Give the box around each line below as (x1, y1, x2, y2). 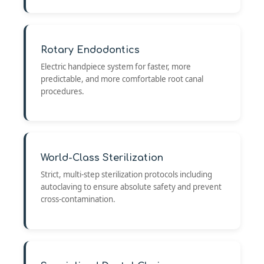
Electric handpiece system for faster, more (41, 61, 191, 72)
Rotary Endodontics (41, 44, 140, 55)
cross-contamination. (41, 194, 115, 205)
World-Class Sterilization (41, 153, 163, 164)
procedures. (41, 85, 84, 97)
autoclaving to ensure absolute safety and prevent (41, 181, 222, 193)
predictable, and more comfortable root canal (41, 73, 203, 84)
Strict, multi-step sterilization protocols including (41, 169, 212, 180)
